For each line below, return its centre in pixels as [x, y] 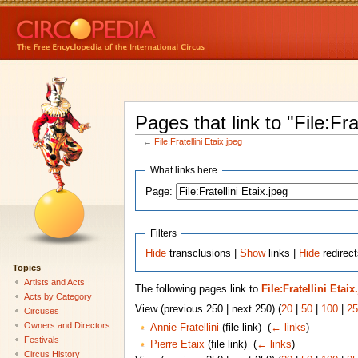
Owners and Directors [67, 325]
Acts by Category [58, 296]
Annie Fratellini [184, 328]
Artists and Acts [54, 282]
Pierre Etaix [177, 344]
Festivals [41, 339]
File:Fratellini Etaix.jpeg [199, 142]
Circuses [41, 310]
